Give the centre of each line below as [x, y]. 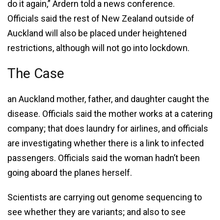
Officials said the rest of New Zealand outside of [101, 18]
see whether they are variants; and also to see [96, 212]
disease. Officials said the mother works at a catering [110, 113]
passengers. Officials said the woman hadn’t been [104, 158]
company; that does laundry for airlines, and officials [108, 128]
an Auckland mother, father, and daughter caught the [108, 99]
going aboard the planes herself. [70, 172]
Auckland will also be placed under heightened [97, 33]
